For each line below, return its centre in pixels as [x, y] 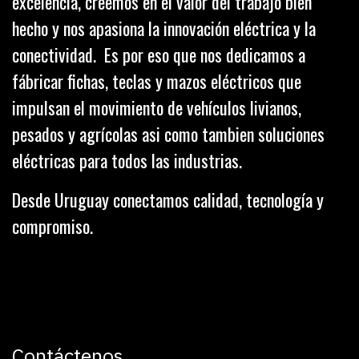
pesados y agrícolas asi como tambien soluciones [168, 133]
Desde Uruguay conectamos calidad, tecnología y [168, 199]
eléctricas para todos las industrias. [129, 160]
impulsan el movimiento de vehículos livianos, [157, 107]
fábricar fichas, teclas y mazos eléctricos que [157, 81]
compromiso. [56, 226]
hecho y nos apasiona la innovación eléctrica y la [164, 28]
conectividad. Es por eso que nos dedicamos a [159, 54]
